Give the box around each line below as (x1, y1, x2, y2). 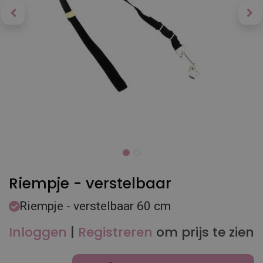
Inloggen (9, 223, 67, 241)
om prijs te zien (156, 223, 254, 241)
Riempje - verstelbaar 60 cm (19, 199, 171, 213)
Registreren (78, 223, 153, 241)
